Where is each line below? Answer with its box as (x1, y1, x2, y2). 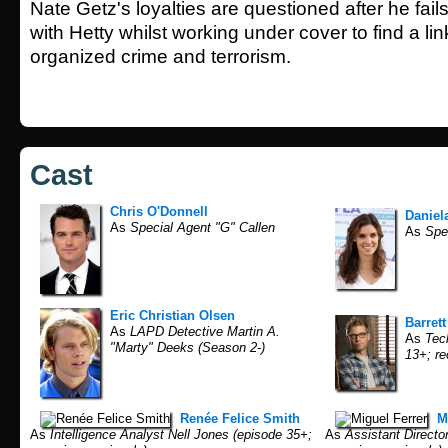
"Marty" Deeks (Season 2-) (110, 340, 265, 355)
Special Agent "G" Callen (126, 220, 275, 235)
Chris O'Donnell (110, 204, 208, 219)
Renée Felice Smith (180, 411, 300, 426)
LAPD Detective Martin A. (126, 324, 280, 339)
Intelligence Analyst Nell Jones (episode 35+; (46, 427, 312, 442)
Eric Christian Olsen (110, 308, 235, 323)
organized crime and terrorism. (30, 46, 291, 67)
